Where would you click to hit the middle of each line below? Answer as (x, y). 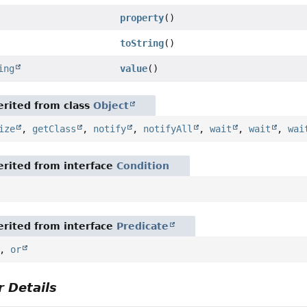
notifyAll (168, 129)
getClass (54, 129)
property (142, 18)
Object (111, 106)
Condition (143, 166)
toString (142, 44)
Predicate (143, 226)
